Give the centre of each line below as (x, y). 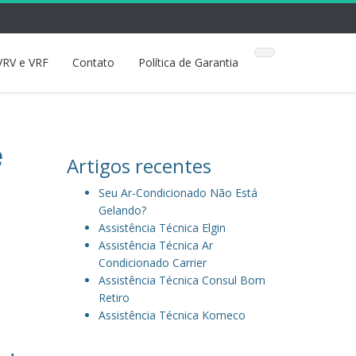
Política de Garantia (188, 62)
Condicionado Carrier (152, 263)
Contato (93, 62)
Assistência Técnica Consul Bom (182, 280)
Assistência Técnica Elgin (162, 228)
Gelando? (122, 210)
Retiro (114, 298)
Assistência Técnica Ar (155, 245)
